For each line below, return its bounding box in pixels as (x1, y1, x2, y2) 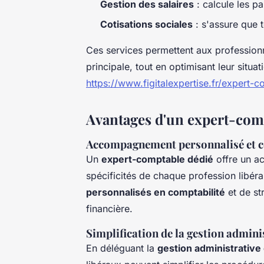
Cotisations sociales (100, 18, 193, 30)
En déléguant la (86, 242, 157, 254)
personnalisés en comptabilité (86, 186, 225, 198)
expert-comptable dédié (101, 153, 213, 165)
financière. (86, 202, 133, 214)
